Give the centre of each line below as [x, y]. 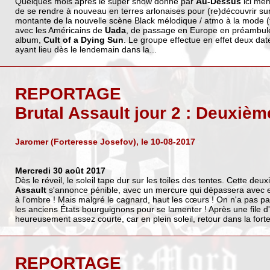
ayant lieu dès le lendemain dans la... [86, 49]
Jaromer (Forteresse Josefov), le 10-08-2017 [105, 141]
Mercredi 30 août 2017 [60, 170]
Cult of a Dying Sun [83, 39]
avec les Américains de [60, 30]
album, [29, 39]
